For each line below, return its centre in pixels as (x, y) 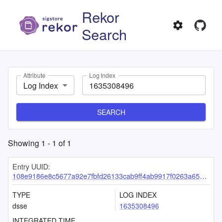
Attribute (34, 75)
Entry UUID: (31, 166)
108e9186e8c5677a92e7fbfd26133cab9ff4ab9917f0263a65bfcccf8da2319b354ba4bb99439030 (106, 176)
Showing (25, 143)
